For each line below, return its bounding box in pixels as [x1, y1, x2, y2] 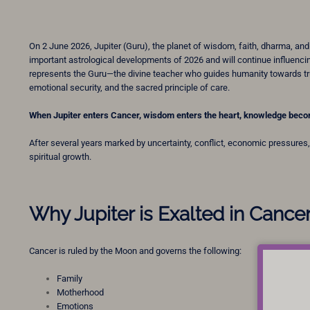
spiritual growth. [29, 151, 91, 162]
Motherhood [57, 287, 104, 298]
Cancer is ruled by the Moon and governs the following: [29, 246, 241, 257]
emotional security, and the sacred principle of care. [29, 82, 230, 93]
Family [57, 273, 82, 284]
